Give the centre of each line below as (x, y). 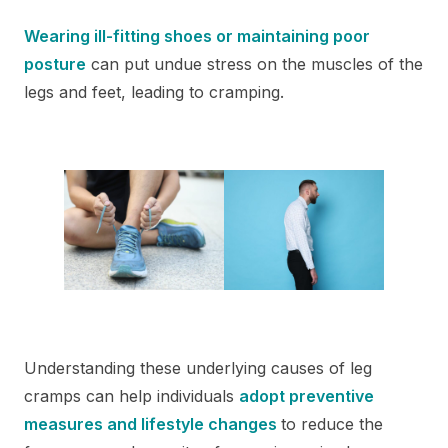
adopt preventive (306, 395)
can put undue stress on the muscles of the (254, 63)
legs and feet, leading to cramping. (154, 91)
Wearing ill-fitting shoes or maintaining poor (197, 35)
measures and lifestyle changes (152, 423)
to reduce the (332, 423)
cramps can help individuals (131, 395)
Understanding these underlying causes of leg (198, 367)
